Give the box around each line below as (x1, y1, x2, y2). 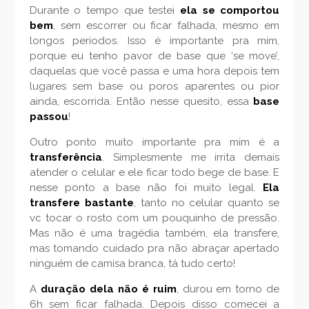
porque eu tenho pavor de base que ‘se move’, (29, 50, 280, 63)
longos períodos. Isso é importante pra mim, (29, 34, 280, 48)
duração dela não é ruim (40, 283, 177, 296)
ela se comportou (180, 4, 280, 17)
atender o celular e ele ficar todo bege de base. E (29, 166, 280, 179)
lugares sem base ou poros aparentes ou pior (29, 80, 280, 93)
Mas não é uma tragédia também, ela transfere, (29, 227, 280, 240)
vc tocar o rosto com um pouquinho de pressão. (29, 212, 280, 225)
